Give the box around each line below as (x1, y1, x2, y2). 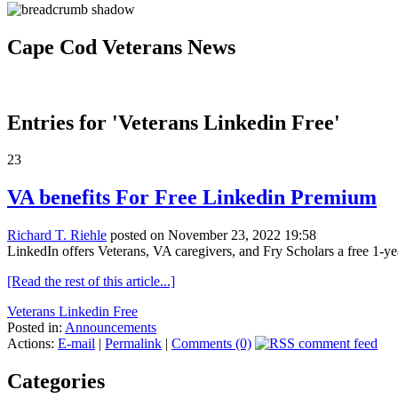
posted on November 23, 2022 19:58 (107, 227, 316, 243)
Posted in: (7, 320, 65, 336)
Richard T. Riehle (7, 227, 107, 243)
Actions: (7, 336, 58, 352)
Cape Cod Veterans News (7, 35, 235, 59)
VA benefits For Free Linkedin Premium (7, 186, 377, 210)
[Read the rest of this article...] (7, 274, 175, 290)
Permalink (105, 336, 162, 352)
